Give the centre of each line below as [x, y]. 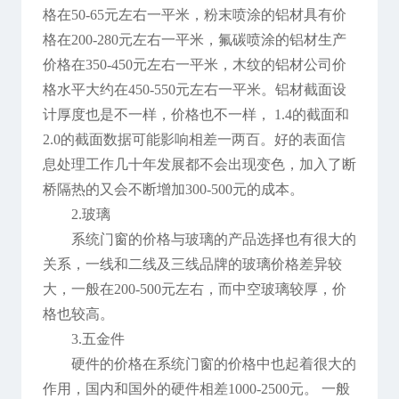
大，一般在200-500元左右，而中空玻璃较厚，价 [194, 289]
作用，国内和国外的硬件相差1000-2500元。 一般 [196, 389]
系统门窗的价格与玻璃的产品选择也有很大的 [213, 240]
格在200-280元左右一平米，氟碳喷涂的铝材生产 [194, 40]
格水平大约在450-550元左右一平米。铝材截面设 [194, 90]
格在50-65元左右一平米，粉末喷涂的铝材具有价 [194, 15]
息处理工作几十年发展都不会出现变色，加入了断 [199, 165]
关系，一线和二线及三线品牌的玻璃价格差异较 [192, 265]
